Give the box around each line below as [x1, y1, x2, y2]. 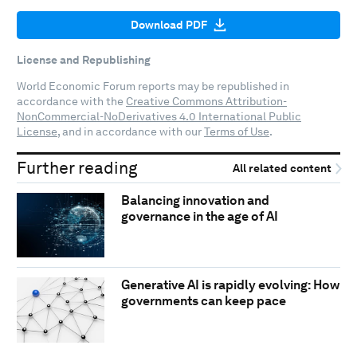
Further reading [17, 157, 138, 178]
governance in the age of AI [120, 208, 278, 224]
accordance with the [17, 95, 126, 108]
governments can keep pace [120, 293, 286, 309]
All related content [233, 161, 334, 175]
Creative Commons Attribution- [126, 95, 287, 108]
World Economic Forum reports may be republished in [17, 80, 289, 93]
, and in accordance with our [57, 125, 204, 139]
